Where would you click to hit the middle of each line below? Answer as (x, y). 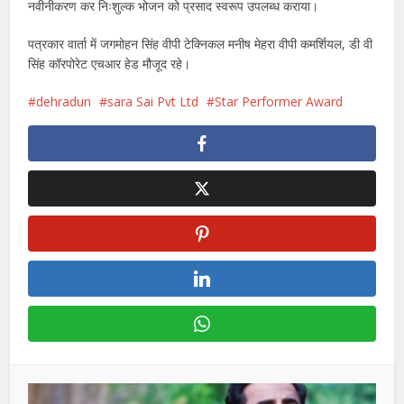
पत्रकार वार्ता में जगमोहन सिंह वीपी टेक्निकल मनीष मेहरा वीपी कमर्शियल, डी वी (201, 43)
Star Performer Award (279, 101)
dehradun (64, 101)
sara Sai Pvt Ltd (153, 101)
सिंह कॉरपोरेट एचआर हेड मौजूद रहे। (110, 63)
